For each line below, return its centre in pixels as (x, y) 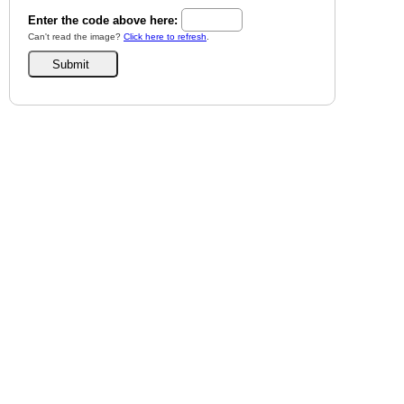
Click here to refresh (165, 37)
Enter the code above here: (103, 20)
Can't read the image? (76, 37)
